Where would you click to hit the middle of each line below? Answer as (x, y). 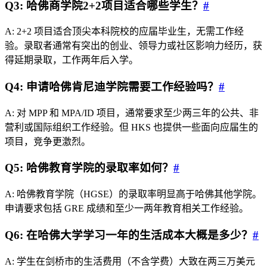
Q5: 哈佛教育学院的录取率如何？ (89, 168)
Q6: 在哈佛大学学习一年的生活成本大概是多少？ (129, 235)
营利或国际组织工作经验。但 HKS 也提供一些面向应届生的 (131, 127)
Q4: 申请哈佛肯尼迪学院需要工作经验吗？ (112, 86)
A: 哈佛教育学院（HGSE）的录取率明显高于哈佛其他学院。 (133, 194)
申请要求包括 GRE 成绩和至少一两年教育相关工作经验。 (127, 209)
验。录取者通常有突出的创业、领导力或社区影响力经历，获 (133, 46)
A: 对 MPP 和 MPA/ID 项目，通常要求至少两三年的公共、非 (132, 113)
